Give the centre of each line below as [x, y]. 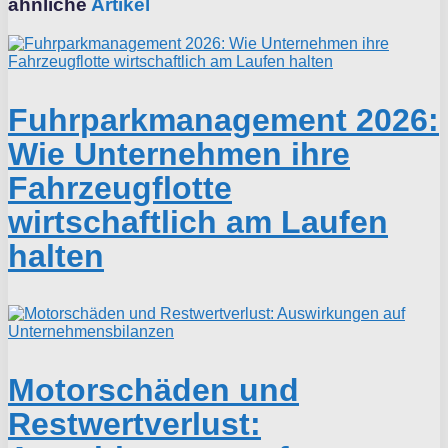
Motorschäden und [153, 389]
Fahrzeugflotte [120, 187]
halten [56, 255]
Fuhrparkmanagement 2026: [223, 119]
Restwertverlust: [134, 423]
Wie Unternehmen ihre [179, 153]
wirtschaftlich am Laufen [198, 221]
